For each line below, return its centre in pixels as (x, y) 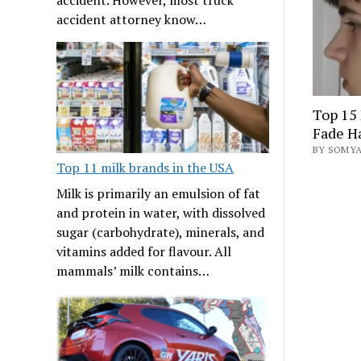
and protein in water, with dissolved (161, 212)
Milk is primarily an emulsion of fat (159, 193)
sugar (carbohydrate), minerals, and (161, 232)
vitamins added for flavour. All (144, 251)
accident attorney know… (132, 19)
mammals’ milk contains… (133, 270)
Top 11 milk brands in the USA (145, 167)
